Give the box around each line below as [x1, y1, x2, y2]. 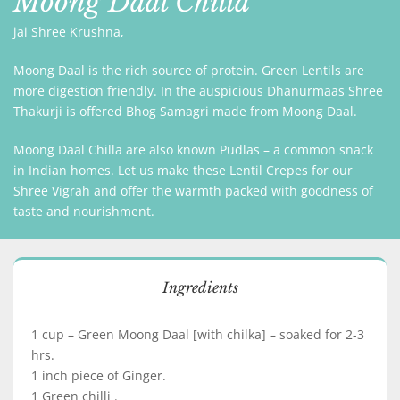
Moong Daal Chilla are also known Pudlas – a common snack [13, 141, 373, 158]
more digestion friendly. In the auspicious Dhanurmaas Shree [13, 82, 383, 99]
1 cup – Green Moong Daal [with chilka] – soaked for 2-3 [31, 326, 364, 343]
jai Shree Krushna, [13, 23, 124, 40]
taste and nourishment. [13, 203, 154, 220]
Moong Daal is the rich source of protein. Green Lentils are [13, 62, 364, 79]
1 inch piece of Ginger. [31, 367, 166, 384]
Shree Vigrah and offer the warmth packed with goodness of [13, 182, 373, 199]
